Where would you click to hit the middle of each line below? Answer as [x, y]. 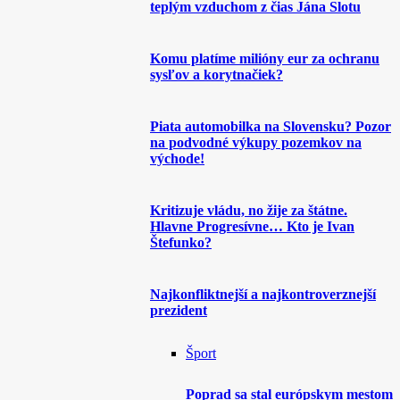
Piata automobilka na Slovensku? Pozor [271, 126]
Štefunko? [181, 242]
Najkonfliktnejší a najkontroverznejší [263, 294]
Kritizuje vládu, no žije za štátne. [249, 210]
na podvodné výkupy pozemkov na [256, 142]
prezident [179, 310]
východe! [177, 158]
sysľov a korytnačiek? [217, 75]
